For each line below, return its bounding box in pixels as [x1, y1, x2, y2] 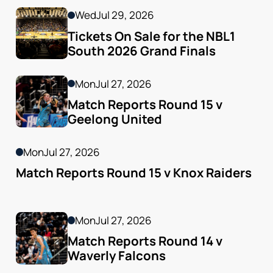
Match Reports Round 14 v [67, 232, 222, 250]
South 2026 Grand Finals [67, 41, 216, 59]
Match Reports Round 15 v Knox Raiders [15, 164, 252, 182]
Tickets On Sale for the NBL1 [67, 27, 235, 44]
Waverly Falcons [67, 247, 166, 264]
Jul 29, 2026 [96, 8, 155, 23]
